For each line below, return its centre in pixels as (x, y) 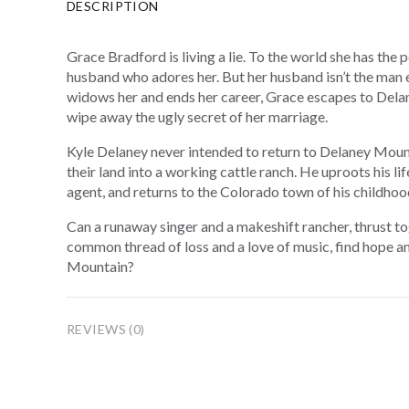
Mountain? (100, 266)
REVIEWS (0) (105, 329)
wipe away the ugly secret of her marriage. (197, 116)
